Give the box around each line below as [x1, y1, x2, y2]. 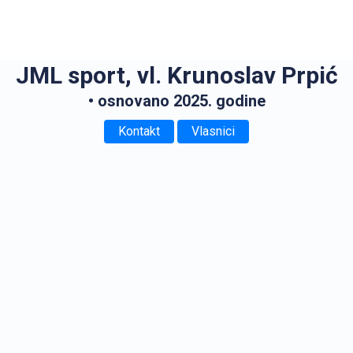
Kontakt [118, 124, 160, 139]
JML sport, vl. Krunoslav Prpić [15, 61, 338, 89]
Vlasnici [191, 124, 235, 139]
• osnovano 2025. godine [87, 91, 266, 110]
